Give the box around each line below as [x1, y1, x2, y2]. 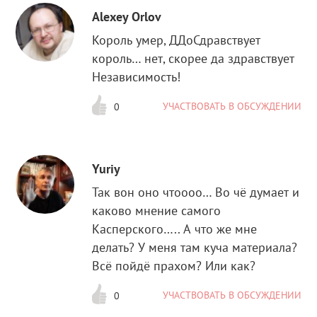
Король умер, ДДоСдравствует [92, 32, 261, 49]
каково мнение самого [92, 202, 221, 219]
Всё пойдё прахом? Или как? [92, 257, 256, 274]
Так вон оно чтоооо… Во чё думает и [92, 183, 300, 200]
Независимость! [92, 69, 181, 86]
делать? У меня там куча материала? [92, 238, 298, 255]
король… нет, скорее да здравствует [92, 50, 295, 67]
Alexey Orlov [92, 8, 162, 25]
